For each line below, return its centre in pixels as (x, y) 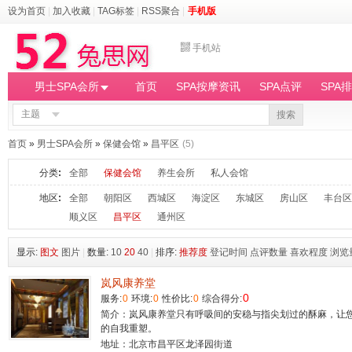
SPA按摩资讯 (208, 86)
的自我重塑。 (129, 328)
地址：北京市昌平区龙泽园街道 (167, 344)
